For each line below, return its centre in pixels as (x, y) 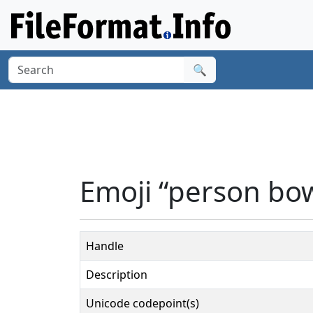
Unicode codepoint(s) (143, 303)
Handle (105, 246)
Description (117, 274)
